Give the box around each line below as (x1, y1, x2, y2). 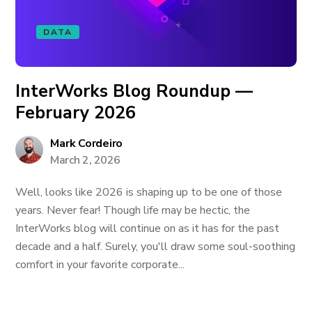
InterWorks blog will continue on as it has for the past (15, 221, 280, 236)
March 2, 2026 (50, 153, 120, 168)
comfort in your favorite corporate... (15, 257, 185, 272)
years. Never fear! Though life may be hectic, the (15, 203, 251, 218)
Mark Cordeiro (50, 136, 123, 151)
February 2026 (15, 101, 136, 125)
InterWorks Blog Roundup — (15, 79, 253, 103)
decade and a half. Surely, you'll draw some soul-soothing (15, 239, 296, 254)
